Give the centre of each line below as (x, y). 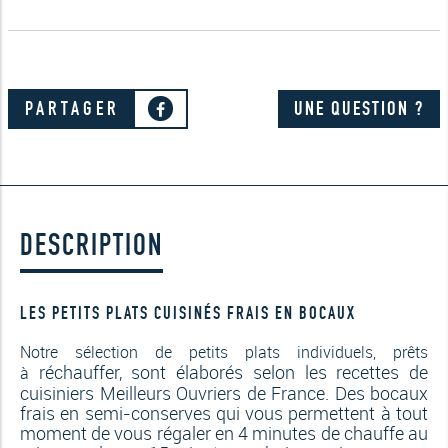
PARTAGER (72, 108)
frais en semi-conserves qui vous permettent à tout (224, 413)
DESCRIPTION (91, 244)
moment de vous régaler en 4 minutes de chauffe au (224, 433)
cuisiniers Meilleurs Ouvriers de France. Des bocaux (224, 393)
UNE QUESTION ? (359, 108)
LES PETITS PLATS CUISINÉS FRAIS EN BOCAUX (188, 312)
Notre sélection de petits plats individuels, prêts (224, 352)
